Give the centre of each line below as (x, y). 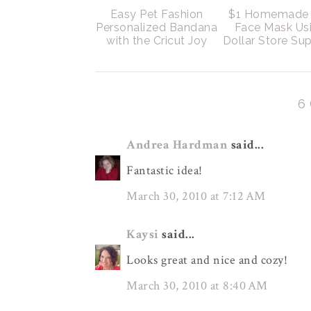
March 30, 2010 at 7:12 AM (196, 196)
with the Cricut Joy (157, 41)
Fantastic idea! (165, 170)
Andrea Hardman (177, 145)
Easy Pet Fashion (157, 14)
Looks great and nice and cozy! (207, 260)
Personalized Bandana (157, 27)
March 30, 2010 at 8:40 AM (197, 286)
